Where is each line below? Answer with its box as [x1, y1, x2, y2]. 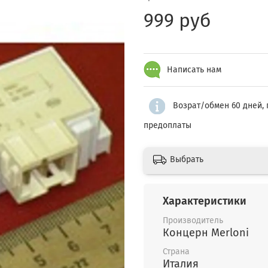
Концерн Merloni [163, 226, 249, 240]
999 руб [144, 9, 211, 32]
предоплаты [144, 120, 191, 130]
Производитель [163, 215, 223, 226]
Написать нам [165, 64, 221, 75]
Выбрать [170, 154, 203, 165]
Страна [163, 246, 190, 257]
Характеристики [163, 194, 246, 208]
